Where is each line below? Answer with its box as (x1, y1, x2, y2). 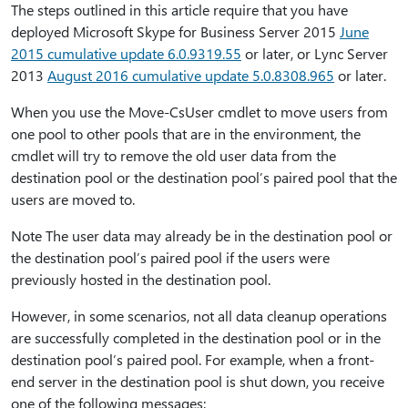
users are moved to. (11, 189, 135, 209)
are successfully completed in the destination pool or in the (11, 328, 381, 347)
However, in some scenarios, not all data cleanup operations (11, 306, 387, 325)
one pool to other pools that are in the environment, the (11, 124, 361, 143)
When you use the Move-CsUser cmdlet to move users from (11, 102, 388, 121)
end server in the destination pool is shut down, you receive (11, 372, 384, 391)
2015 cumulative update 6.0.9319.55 (11, 44, 241, 63)
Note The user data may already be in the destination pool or (11, 226, 393, 245)
